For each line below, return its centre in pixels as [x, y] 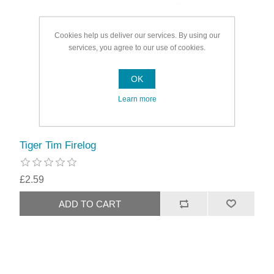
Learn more [137, 99]
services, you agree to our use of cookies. [137, 48]
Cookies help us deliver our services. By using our [137, 35]
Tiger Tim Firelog [58, 146]
